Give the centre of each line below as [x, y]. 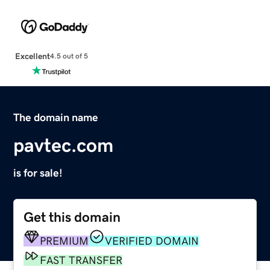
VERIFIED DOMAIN [152, 241]
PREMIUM [64, 241]
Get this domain [72, 217]
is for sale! [38, 173]
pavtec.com [64, 145]
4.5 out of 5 [69, 56]
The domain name [56, 117]
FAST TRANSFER [81, 260]
